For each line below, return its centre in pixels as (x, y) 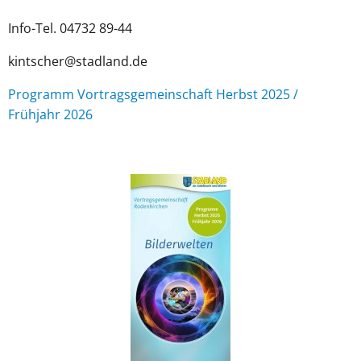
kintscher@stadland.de (79, 61)
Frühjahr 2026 (50, 114)
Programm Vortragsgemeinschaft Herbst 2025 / (153, 94)
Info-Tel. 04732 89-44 (72, 28)
